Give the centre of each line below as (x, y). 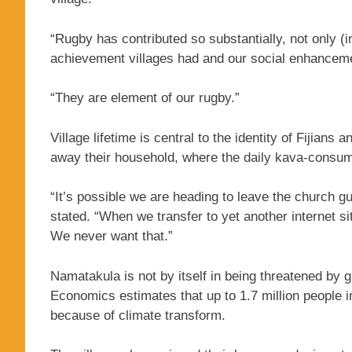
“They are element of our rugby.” (145, 98)
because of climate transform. (138, 315)
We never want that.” (112, 236)
